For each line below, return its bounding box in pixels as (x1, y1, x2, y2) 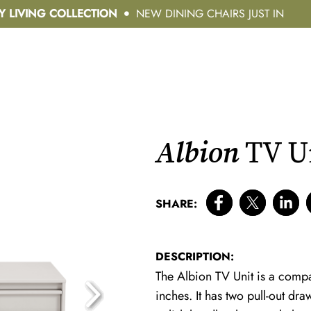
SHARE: (155, 196, 197, 212)
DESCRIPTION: (155, 249, 234, 264)
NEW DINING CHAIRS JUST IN (135, 6, 284, 22)
